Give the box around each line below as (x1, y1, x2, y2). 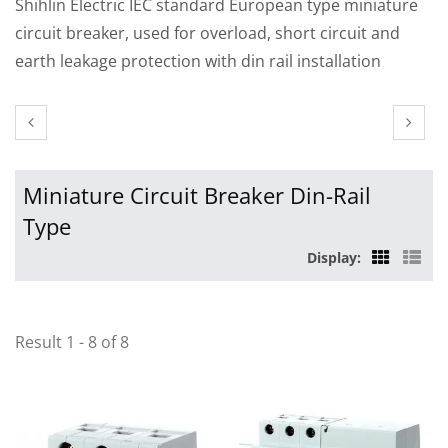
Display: (307, 247, 361, 267)
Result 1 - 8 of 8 (15, 330, 129, 353)
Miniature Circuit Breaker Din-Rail (23, 179, 371, 210)
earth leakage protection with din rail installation (15, 49, 381, 72)
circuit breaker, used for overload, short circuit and (15, 21, 400, 44)
